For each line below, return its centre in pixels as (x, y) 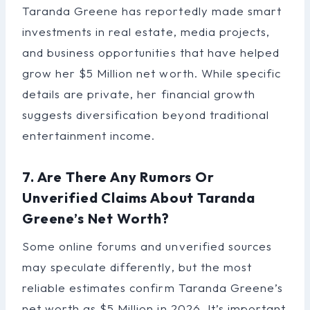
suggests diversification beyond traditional (146, 114)
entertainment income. (89, 135)
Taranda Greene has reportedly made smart (152, 10)
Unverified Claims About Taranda (139, 197)
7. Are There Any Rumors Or (118, 176)
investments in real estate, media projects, (146, 31)
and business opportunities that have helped (151, 52)
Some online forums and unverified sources (147, 246)
